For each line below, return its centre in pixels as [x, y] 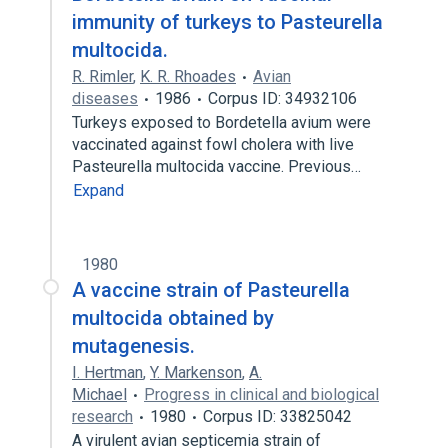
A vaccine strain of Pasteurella [211, 290]
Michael [99, 394]
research [102, 416]
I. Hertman [107, 372]
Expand [98, 190]
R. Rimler [102, 76]
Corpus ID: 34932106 [282, 98]
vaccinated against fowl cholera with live [213, 144]
